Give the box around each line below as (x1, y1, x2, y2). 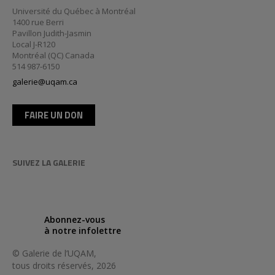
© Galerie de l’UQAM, (12, 247, 96, 259)
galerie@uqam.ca (12, 76, 77, 87)
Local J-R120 (12, 38, 55, 50)
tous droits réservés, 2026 (12, 259, 116, 271)
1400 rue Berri (12, 16, 64, 28)
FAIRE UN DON (25, 107, 83, 122)
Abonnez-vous (44, 213, 105, 225)
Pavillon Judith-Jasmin (12, 27, 91, 39)
